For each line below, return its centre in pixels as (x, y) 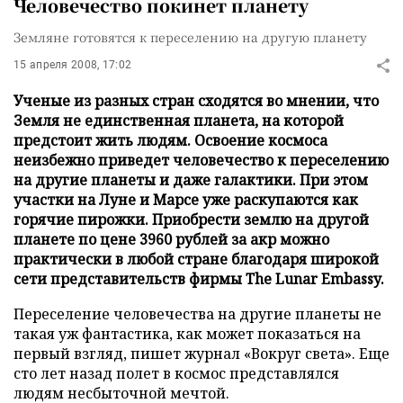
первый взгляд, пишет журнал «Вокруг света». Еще (201, 354)
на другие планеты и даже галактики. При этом (191, 180)
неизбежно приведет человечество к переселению (201, 160)
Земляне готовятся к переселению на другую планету (190, 37)
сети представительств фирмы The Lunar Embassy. (199, 279)
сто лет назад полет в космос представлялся (176, 373)
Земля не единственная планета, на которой (179, 121)
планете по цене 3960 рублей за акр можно (171, 239)
